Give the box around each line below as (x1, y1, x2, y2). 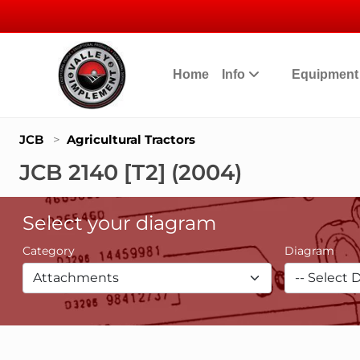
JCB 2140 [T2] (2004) (19, 159, 242, 186)
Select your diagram (22, 211, 216, 235)
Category (22, 244, 75, 257)
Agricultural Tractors (67, 132, 195, 147)
